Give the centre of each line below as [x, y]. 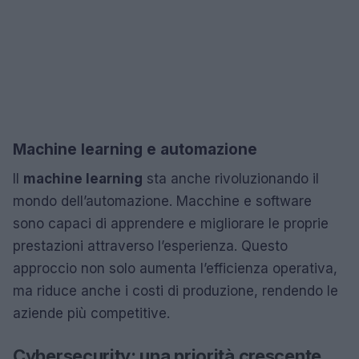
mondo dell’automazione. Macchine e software [162, 201]
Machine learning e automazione [135, 149]
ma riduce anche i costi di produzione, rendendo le [175, 290]
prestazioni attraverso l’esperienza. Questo [150, 246]
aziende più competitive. [91, 313]
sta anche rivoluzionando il [231, 178]
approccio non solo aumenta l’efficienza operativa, [175, 268]
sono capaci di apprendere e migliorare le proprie [171, 223]
